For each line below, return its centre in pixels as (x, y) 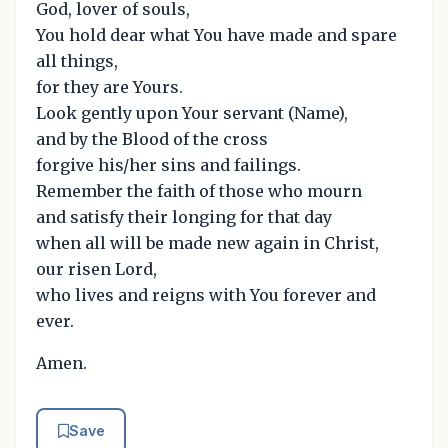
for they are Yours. (109, 86)
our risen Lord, (96, 268)
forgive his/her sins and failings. (168, 164)
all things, (77, 60)
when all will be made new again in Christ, (207, 242)
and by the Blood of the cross (152, 138)
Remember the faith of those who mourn (199, 190)
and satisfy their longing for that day (184, 216)
